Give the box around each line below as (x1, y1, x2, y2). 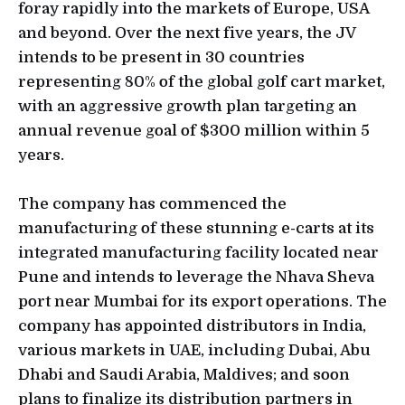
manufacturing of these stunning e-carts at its (18, 220, 374, 238)
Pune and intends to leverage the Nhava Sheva (18, 268, 374, 287)
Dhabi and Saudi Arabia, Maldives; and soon (18, 366, 350, 384)
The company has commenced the (18, 195, 287, 213)
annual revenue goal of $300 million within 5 (18, 122, 370, 140)
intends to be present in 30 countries (18, 49, 305, 67)
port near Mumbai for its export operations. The (18, 293, 387, 311)
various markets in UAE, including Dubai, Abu (18, 342, 371, 360)
